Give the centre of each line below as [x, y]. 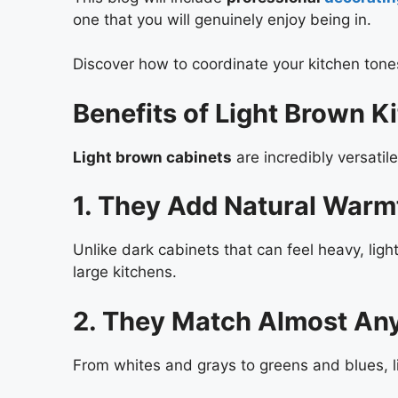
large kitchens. [125, 272]
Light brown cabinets [152, 157]
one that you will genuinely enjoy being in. [222, 19]
